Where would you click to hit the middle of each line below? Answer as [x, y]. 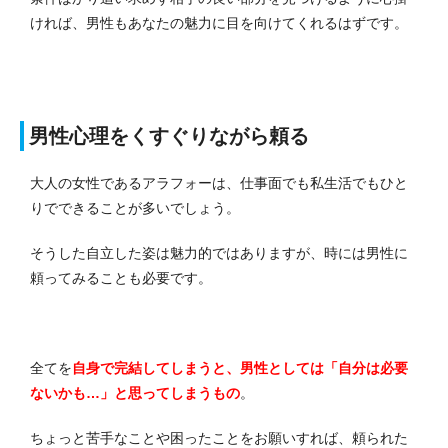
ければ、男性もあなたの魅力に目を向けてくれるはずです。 [219, 23]
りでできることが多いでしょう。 [135, 208]
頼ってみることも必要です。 [121, 278]
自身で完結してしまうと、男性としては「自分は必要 [240, 368]
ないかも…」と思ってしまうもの [135, 393]
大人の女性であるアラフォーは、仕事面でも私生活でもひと [219, 183]
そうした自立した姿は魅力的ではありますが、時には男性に [219, 253]
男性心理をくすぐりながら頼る [169, 136]
